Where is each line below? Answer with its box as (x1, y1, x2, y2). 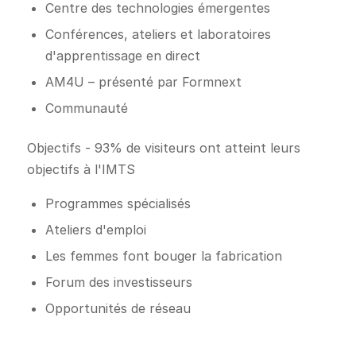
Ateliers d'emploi (44, 222, 146, 238)
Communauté (44, 99, 128, 116)
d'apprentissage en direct (44, 47, 200, 64)
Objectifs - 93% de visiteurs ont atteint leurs (26, 139, 300, 156)
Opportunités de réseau (44, 300, 191, 317)
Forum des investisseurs (44, 274, 192, 291)
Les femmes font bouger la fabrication (44, 248, 282, 265)
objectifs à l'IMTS (26, 161, 135, 177)
